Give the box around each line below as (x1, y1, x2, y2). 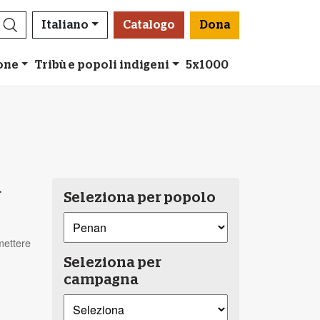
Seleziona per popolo (64, 190, 216, 205)
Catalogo (122, 19, 175, 31)
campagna (64, 272, 139, 287)
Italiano (41, 19, 89, 31)
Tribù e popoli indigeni (34, 59, 169, 71)
